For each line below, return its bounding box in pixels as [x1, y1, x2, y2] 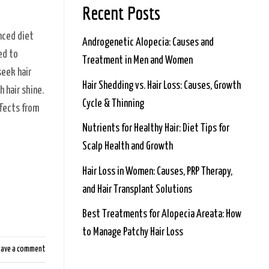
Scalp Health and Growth [82, 141, 173, 153]
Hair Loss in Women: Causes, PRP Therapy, [82, 166, 232, 177]
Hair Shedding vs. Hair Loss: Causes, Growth [82, 80, 241, 91]
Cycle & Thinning [82, 98, 144, 109]
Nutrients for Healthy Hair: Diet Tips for [82, 123, 229, 134]
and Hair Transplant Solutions [82, 184, 192, 195]
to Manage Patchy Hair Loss [82, 227, 183, 238]
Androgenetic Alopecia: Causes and [82, 37, 214, 49]
